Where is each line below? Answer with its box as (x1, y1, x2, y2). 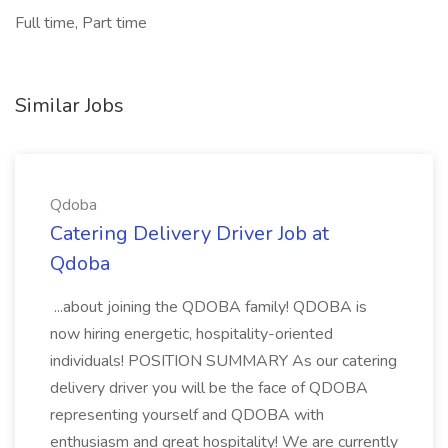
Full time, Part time (15, 12, 147, 34)
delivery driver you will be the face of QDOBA (50, 377, 368, 399)
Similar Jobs (15, 92, 124, 119)
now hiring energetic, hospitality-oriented (50, 323, 333, 345)
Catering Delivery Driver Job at (50, 220, 329, 247)
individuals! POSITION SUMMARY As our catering (50, 350, 397, 372)
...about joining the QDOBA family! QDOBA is (50, 296, 367, 318)
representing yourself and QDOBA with (50, 404, 324, 426)
